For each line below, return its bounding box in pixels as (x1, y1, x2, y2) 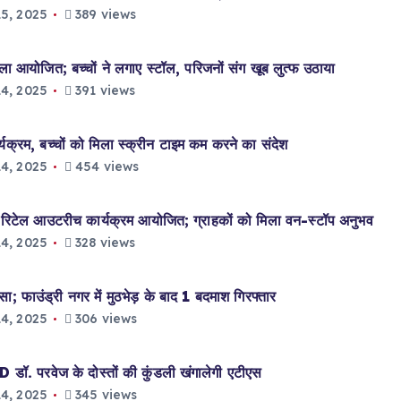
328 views (71, 235, 136, 251)
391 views (71, 82, 136, 98)
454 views (71, 158, 140, 175)
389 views (71, 6, 137, 22)
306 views (71, 311, 138, 327)
